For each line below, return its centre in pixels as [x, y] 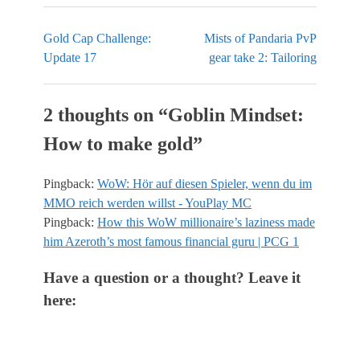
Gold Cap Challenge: [97, 39]
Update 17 [70, 58]
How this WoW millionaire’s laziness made [206, 223]
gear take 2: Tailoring [263, 58]
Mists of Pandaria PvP [260, 39]
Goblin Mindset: [236, 115]
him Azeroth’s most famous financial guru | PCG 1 [171, 242]
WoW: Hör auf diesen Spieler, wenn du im [205, 184]
